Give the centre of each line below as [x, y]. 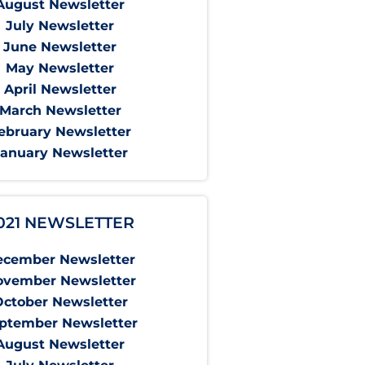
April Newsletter [60, 90]
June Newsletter [60, 47]
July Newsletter [60, 26]
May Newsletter [60, 68]
